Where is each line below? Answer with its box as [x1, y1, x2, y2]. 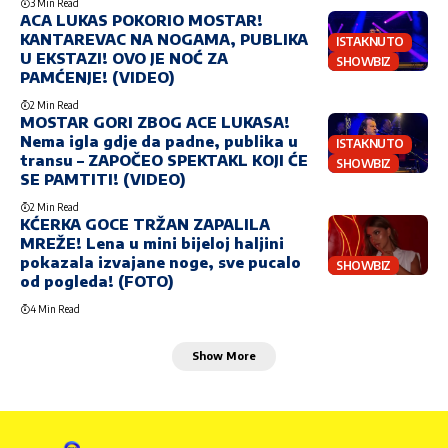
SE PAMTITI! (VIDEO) [20, 170, 186, 189]
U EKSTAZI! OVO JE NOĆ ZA [20, 49, 228, 68]
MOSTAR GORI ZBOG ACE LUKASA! [20, 113, 290, 132]
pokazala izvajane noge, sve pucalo [20, 253, 301, 272]
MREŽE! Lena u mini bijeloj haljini [20, 234, 284, 253]
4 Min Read [30, 303, 80, 316]
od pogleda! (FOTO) [20, 272, 174, 291]
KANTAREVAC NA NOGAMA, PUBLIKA [20, 30, 308, 49]
